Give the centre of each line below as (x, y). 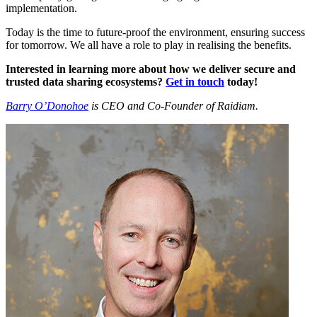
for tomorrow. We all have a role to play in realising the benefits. (149, 45)
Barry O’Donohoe (47, 106)
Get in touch (195, 82)
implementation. (41, 8)
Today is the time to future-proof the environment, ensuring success (155, 33)
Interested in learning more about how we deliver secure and (151, 69)
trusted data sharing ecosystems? (84, 82)
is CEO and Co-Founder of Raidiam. (173, 106)
